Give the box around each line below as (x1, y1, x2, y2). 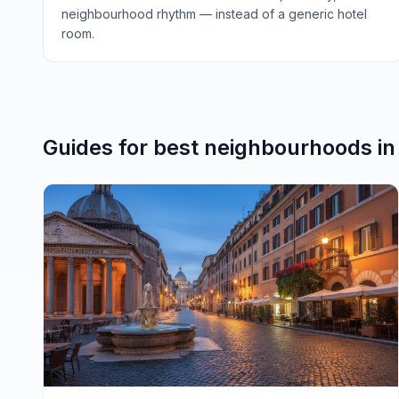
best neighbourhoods (153, 134, 372, 160)
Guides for (43, 134, 153, 160)
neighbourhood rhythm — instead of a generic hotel (61, 6, 367, 21)
